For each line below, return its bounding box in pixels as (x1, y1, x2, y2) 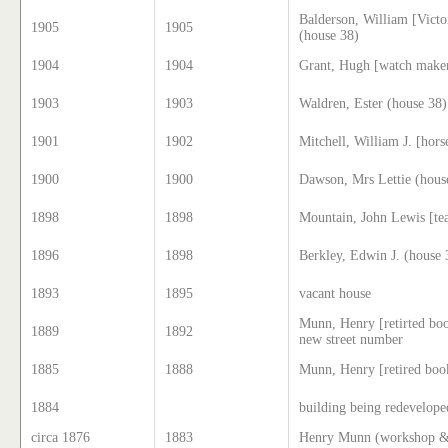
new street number (299, 331, 404, 347)
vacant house (299, 285, 372, 301)
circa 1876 (31, 429, 91, 445)
